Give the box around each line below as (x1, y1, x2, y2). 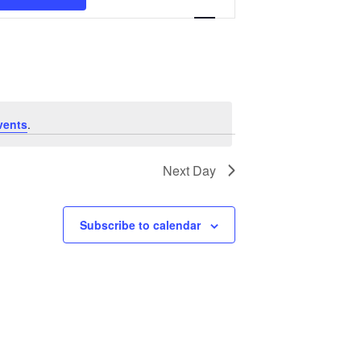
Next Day (163, 161, 216, 180)
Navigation (159, 3, 262, 31)
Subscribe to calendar (80, 217, 201, 233)
